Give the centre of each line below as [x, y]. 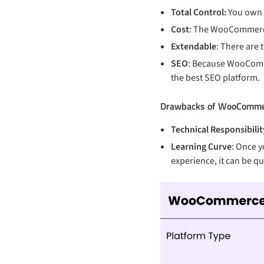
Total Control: [199, 12]
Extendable [194, 46]
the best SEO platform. [215, 77]
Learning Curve [201, 146]
